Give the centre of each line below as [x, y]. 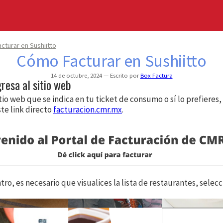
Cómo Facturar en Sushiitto [111, 61]
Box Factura [156, 75]
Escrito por [124, 75]
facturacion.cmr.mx [88, 110]
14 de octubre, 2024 [77, 75]
